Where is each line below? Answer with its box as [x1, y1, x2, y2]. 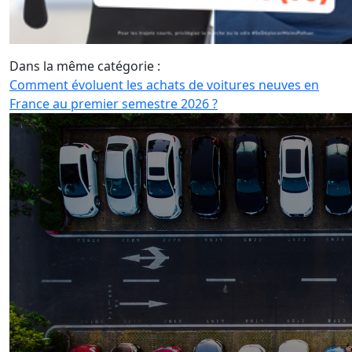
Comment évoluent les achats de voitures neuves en [9, 75, 319, 93]
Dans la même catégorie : [9, 57, 160, 75]
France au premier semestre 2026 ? [9, 94, 218, 112]
